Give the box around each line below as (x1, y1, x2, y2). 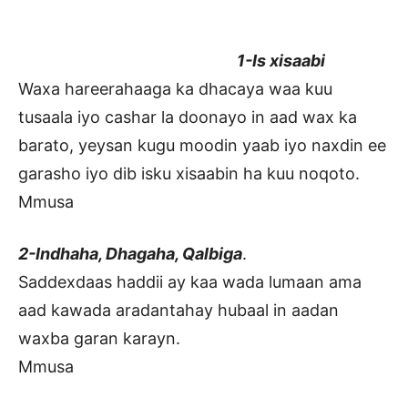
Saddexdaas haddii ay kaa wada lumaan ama (18, 272, 362, 292)
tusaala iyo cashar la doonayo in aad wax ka (18, 107, 357, 127)
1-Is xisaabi (18, 51, 325, 71)
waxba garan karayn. (18, 329, 180, 349)
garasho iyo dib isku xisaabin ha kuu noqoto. (18, 164, 360, 184)
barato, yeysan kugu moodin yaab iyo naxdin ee (18, 136, 386, 156)
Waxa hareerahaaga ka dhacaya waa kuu (18, 79, 332, 99)
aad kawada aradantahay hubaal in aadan (18, 301, 339, 321)
